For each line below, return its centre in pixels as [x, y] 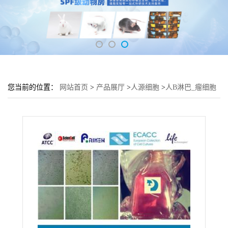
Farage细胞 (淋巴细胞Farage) [52, 108]
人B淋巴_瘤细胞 [191, 87]
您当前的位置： [34, 87]
